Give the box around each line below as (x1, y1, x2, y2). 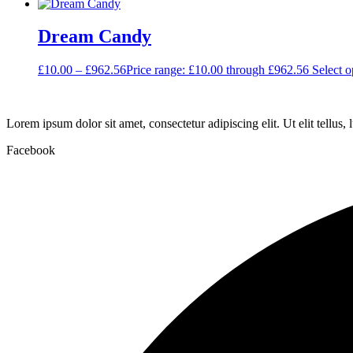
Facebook (6, 143, 55, 158)
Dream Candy (38, 26, 151, 47)
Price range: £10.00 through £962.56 (126, 63, 309, 77)
